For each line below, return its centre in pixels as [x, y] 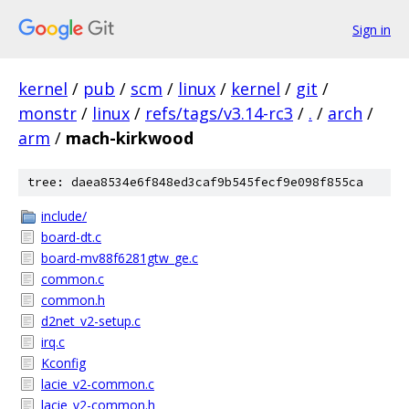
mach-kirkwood [130, 138]
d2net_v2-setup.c [91, 321]
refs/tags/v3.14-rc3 [219, 113]
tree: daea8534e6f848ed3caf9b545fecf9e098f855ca [195, 182]
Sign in [372, 29]
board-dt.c [71, 237]
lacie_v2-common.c [98, 384]
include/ [64, 216]
